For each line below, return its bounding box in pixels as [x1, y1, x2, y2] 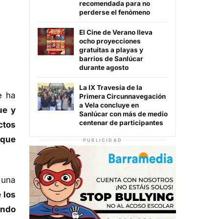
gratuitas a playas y [79, 46, 143, 54]
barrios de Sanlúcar [79, 55, 143, 63]
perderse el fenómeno [79, 8, 150, 17]
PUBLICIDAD [83, 137, 122, 143]
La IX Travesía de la [79, 84, 142, 92]
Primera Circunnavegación [79, 92, 166, 101]
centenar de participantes [79, 119, 163, 127]
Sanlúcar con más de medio [79, 110, 168, 118]
